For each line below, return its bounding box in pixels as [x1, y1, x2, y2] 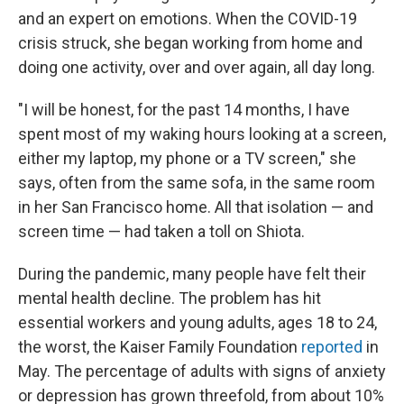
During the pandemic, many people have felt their [18, 263, 366, 283]
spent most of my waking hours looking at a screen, [18, 124, 386, 143]
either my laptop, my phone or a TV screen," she [18, 148, 356, 168]
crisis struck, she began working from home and [18, 32, 363, 52]
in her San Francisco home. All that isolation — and [18, 197, 373, 216]
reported [301, 336, 363, 356]
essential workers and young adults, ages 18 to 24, [18, 312, 377, 332]
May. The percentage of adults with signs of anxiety [18, 361, 386, 381]
